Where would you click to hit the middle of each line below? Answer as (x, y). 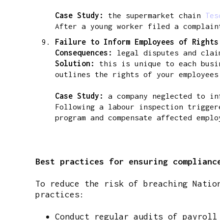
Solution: (75, 63)
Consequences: (84, 52)
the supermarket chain (154, 15)
